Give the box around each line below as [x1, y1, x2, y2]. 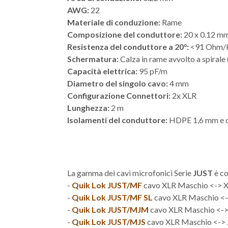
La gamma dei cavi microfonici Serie [67, 168, 193, 178]
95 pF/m [137, 66, 167, 76]
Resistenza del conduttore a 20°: [67, 42, 189, 52]
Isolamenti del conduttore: [67, 115, 167, 125]
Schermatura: [67, 54, 119, 64]
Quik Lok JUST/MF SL [72, 192, 153, 203]
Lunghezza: [67, 103, 109, 113]
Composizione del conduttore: [67, 30, 182, 40]
